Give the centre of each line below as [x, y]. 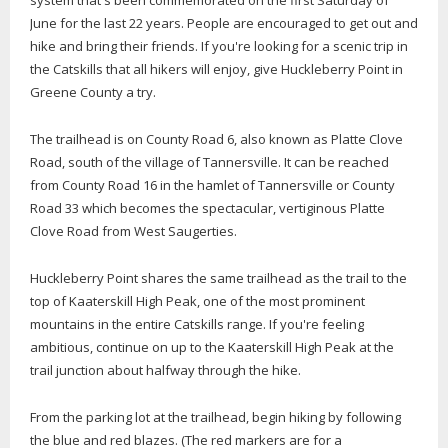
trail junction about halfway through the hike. [165, 370]
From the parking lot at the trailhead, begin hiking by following [215, 417]
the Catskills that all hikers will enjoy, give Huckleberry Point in [216, 69]
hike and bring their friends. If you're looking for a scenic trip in [219, 46]
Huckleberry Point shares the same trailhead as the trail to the [218, 278]
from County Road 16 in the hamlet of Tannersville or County [212, 185]
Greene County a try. [93, 92]
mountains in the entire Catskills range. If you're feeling [197, 324]
